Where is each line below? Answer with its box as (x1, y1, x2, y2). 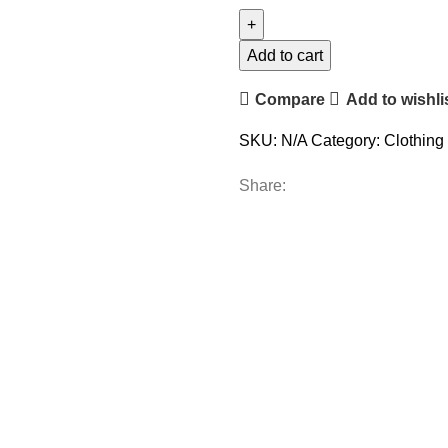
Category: (311, 132, 380, 149)
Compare (255, 90, 326, 108)
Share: (239, 177, 286, 194)
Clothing (384, 132, 444, 149)
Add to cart (247, 47, 323, 64)
